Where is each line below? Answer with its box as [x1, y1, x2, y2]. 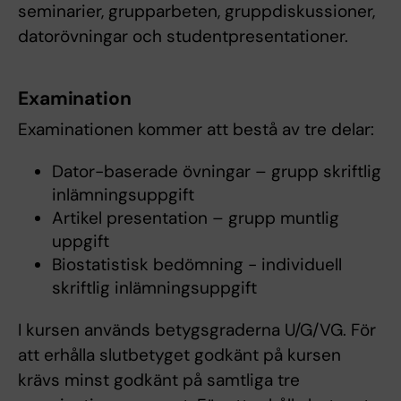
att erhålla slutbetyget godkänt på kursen [18, 344, 341, 367]
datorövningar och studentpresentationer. [18, 25, 348, 48]
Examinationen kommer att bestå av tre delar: [18, 118, 374, 141]
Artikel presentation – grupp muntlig [51, 207, 339, 230]
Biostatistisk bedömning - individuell [51, 253, 342, 277]
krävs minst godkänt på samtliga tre [18, 369, 300, 392]
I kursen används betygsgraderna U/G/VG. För [18, 319, 376, 342]
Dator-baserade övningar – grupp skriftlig [51, 160, 381, 183]
